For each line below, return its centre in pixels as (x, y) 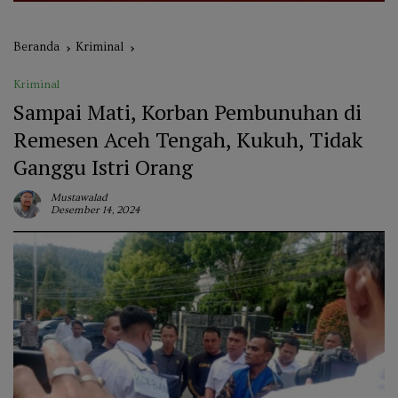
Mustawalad (79, 198)
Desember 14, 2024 (96, 211)
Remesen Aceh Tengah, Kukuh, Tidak (188, 140)
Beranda (36, 48)
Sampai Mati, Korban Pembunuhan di (187, 112)
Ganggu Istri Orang (103, 167)
